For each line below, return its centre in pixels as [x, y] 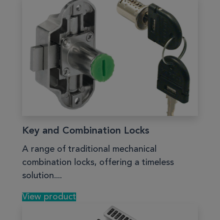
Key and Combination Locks [86, 131]
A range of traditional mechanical [89, 149]
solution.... [42, 176]
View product [49, 197]
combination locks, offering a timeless [98, 162]
